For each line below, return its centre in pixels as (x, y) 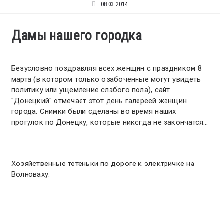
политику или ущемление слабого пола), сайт (91, 90)
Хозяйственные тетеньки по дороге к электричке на (103, 164)
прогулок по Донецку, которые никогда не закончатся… (110, 123)
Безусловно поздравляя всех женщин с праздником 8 (107, 69)
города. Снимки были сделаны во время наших (94, 112)
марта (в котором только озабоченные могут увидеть (106, 79)
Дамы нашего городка (77, 36)
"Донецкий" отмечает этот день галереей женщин (99, 101)
